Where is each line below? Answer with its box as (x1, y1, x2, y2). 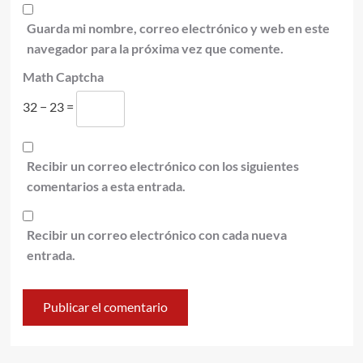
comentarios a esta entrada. (26, 177, 186, 194)
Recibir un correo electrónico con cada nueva (26, 226, 287, 242)
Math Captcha (22, 68, 104, 84)
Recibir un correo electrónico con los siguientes (26, 157, 299, 173)
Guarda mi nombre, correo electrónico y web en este (26, 19, 330, 36)
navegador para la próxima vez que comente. (26, 40, 284, 56)
